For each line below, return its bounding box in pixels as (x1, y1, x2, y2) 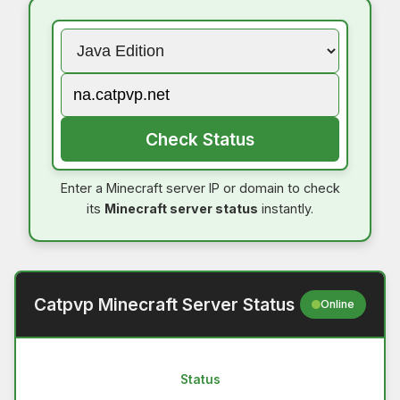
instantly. (258, 200, 313, 216)
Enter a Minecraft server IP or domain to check (60, 179, 340, 196)
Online (321, 296, 355, 311)
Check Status (146, 128, 254, 150)
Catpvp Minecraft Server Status (34, 293, 295, 315)
